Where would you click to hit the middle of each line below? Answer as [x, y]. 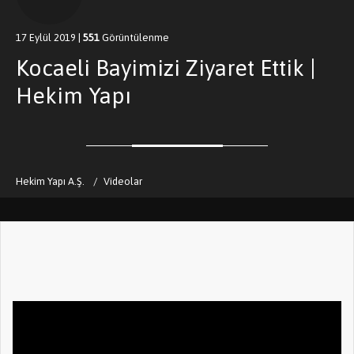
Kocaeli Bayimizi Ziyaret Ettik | [166, 68]
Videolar [123, 181]
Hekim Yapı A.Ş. [50, 181]
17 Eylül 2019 [46, 37]
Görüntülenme [134, 37]
